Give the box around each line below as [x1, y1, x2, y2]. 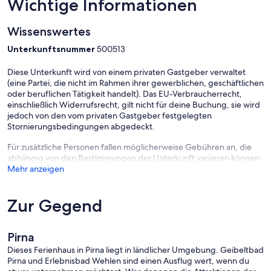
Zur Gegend [7, 195, 102, 217]
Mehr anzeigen [7, 163, 64, 175]
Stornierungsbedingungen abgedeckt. [7, 121, 155, 132]
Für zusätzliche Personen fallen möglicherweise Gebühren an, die [7, 142, 252, 153]
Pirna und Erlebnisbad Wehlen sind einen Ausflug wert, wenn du [7, 255, 249, 267]
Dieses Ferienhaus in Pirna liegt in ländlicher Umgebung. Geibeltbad [7, 244, 264, 256]
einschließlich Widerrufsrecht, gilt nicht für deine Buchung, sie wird [7, 99, 260, 111]
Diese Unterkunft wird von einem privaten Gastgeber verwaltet [7, 67, 246, 78]
